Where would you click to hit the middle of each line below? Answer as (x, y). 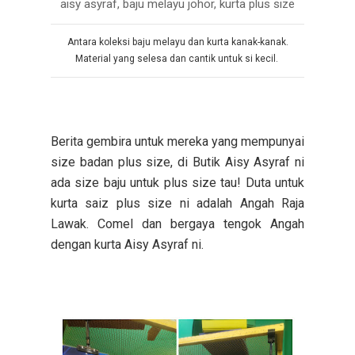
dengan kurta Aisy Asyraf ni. (129, 244)
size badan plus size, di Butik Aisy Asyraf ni (177, 162)
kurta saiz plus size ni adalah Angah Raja (177, 203)
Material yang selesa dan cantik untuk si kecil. (177, 58)
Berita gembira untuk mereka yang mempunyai (177, 141)
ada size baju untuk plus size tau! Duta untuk (177, 182)
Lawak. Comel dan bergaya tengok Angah (177, 223)
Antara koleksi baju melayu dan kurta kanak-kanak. (177, 42)
